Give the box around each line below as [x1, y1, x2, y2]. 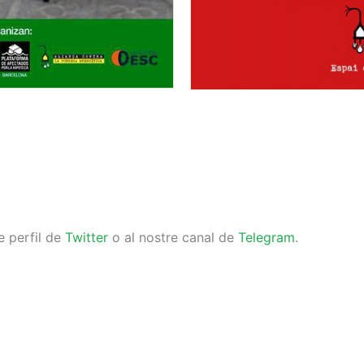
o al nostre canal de [108, 228, 238, 245]
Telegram [238, 228, 295, 245]
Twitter [65, 228, 108, 245]
